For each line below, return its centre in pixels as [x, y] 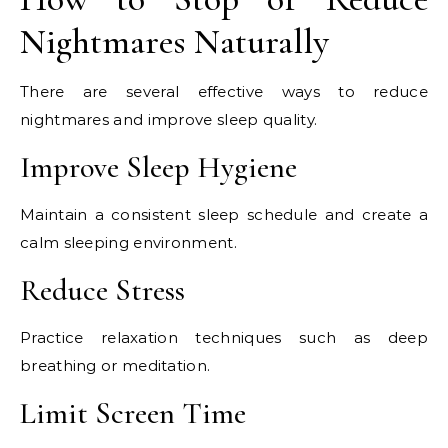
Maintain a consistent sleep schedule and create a [224, 214]
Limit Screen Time [133, 413]
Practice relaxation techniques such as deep [224, 337]
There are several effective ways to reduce [224, 91]
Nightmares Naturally [174, 41]
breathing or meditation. [115, 365]
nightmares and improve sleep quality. [169, 119]
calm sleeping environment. [128, 242]
